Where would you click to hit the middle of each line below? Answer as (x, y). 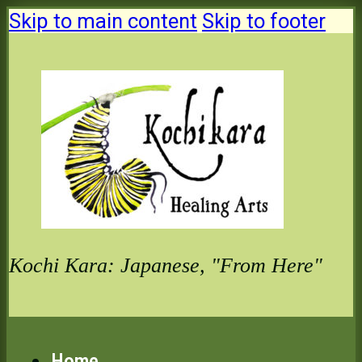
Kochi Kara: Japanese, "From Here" (166, 266)
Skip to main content (103, 21)
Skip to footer (264, 21)
